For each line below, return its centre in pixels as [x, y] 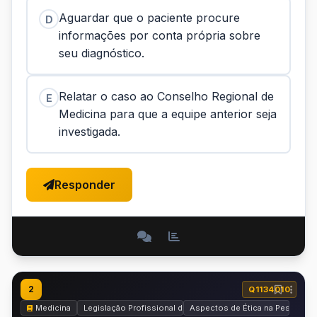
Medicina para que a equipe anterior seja [168, 114]
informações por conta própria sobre [160, 35]
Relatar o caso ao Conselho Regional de [166, 96]
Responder [85, 185]
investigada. [90, 132]
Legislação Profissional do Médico [152, 308]
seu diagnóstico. [102, 53]
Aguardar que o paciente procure [149, 18]
